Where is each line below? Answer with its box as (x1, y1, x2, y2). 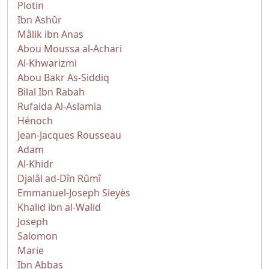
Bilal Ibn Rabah (17, 85, 85, 98)
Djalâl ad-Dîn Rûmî (17, 172, 101, 185)
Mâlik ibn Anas (17, 28, 83, 41)
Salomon (17, 229, 58, 243)
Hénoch (17, 114, 53, 127)
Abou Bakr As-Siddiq (17, 71, 109, 84)
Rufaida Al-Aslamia (17, 100, 101, 113)
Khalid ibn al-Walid (17, 201, 101, 214)
